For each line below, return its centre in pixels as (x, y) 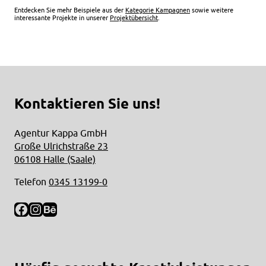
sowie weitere (212, 10)
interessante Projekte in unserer (62, 18)
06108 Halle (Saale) (55, 159)
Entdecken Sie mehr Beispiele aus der (70, 10)
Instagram (61, 209)
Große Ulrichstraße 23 (61, 146)
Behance (70, 209)
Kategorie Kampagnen (158, 10)
